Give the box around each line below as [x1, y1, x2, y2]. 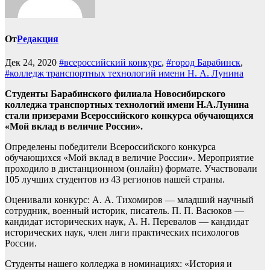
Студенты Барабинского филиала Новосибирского [5, 88, 225, 99]
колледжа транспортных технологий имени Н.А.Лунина [5, 99, 249, 110]
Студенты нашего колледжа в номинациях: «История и [5, 258, 232, 269]
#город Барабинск [166, 57, 240, 67]
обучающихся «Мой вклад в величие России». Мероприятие [5, 152, 254, 163]
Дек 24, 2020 [5, 57, 57, 67]
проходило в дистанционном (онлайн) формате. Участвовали [5, 163, 257, 174]
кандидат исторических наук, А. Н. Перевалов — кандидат [5, 216, 249, 227]
